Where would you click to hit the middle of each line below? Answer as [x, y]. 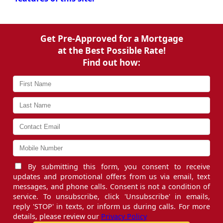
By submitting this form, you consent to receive [116, 166]
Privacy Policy [124, 216]
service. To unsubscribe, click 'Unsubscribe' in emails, [111, 196]
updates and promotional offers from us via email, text [111, 176]
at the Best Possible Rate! [111, 51]
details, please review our [57, 216]
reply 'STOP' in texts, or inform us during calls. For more [111, 206]
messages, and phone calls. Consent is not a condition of [111, 186]
